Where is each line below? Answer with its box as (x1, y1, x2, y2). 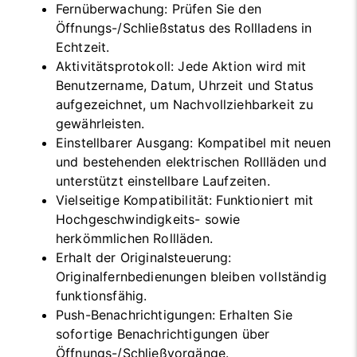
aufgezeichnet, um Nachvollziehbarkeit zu (56, 96, 314, 113)
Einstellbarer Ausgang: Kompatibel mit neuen (56, 135, 331, 151)
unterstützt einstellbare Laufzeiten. (56, 173, 270, 190)
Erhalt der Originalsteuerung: (56, 249, 232, 266)
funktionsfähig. (56, 288, 147, 304)
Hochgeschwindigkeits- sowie (56, 211, 241, 228)
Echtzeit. (56, 39, 110, 56)
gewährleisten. (56, 116, 145, 132)
